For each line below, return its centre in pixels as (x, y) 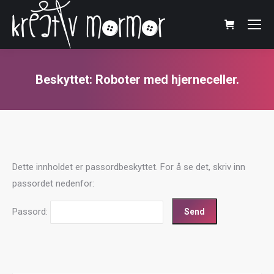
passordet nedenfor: (53, 183)
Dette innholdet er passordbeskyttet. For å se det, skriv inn (129, 167)
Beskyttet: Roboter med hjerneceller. (137, 80)
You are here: (164, 97)
